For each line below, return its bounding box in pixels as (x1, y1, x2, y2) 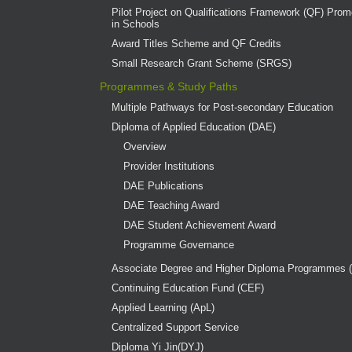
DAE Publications (123, 179, 204, 192)
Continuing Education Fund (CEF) (112, 281, 265, 294)
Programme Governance (123, 238, 235, 251)
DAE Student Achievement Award (123, 218, 277, 231)
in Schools (112, 17, 160, 30)
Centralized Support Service (112, 321, 240, 333)
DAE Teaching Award (123, 199, 220, 211)
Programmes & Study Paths (100, 79, 238, 93)
